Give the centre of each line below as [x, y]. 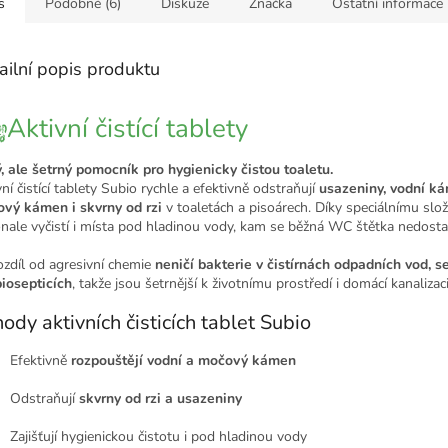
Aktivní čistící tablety [127, 128]
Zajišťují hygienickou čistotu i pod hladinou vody [158, 436]
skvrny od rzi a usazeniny [160, 398]
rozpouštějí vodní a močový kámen [183, 360]
